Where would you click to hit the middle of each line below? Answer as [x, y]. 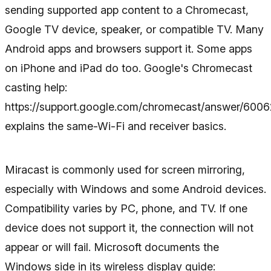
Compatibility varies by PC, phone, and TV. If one [126, 208]
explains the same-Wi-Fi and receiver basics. [116, 126]
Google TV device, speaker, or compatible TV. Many [134, 29]
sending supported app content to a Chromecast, [127, 10]
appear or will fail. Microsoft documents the [112, 247]
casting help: [36, 87]
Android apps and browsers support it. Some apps [129, 49]
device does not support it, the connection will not [129, 228]
